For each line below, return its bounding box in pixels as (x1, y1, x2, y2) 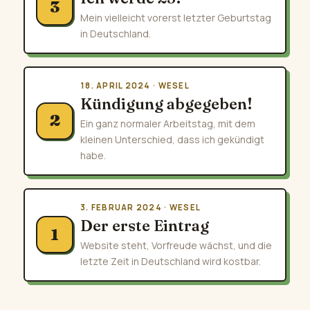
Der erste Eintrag (80, 215, 209, 235)
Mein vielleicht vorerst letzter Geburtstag (80, 10, 271, 24)
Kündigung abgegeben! (80, 93, 253, 113)
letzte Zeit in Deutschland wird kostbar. (80, 254, 261, 268)
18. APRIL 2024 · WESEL (80, 80, 190, 91)
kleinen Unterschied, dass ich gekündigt (80, 132, 264, 146)
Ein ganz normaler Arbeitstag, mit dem (80, 116, 255, 130)
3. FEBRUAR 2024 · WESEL (80, 201, 201, 212)
